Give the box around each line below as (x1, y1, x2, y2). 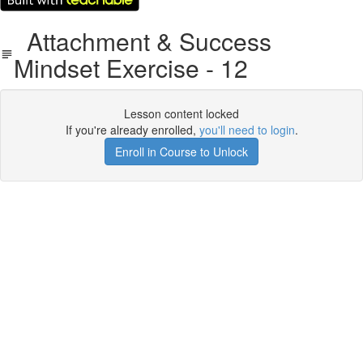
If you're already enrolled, (65, 122, 199, 138)
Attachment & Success (13, 23, 271, 58)
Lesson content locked (124, 105, 239, 122)
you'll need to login (199, 122, 295, 138)
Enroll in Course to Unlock (115, 143, 248, 160)
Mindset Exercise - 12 (13, 50, 248, 85)
